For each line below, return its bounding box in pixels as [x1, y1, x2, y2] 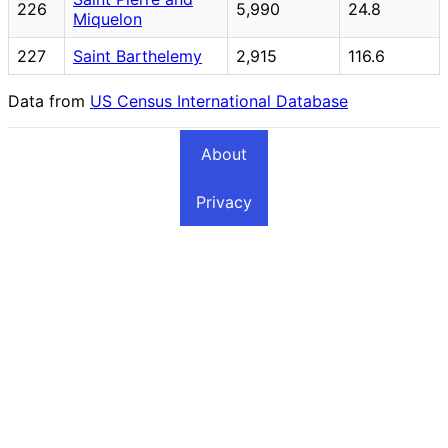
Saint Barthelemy [73, 45, 202, 66]
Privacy [196, 191, 252, 212]
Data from [8, 90, 90, 111]
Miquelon [73, 8, 142, 29]
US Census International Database [90, 90, 348, 111]
